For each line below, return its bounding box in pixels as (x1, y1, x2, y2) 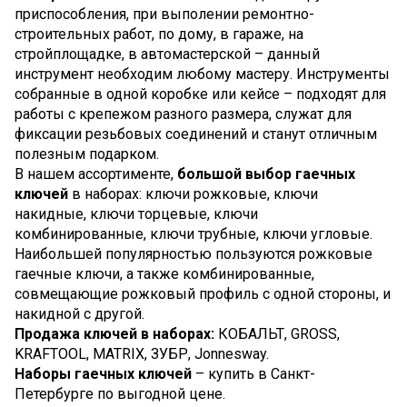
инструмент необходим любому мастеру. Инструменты (15, 65, 390, 83)
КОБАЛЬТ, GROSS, (214, 324, 340, 342)
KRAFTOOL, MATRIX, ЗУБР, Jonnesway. (15, 344, 269, 362)
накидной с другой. (15, 304, 144, 323)
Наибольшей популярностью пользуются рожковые (15, 244, 372, 263)
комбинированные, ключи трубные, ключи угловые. (15, 224, 372, 243)
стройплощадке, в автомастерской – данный (15, 45, 320, 63)
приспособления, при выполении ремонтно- (15, 5, 314, 23)
